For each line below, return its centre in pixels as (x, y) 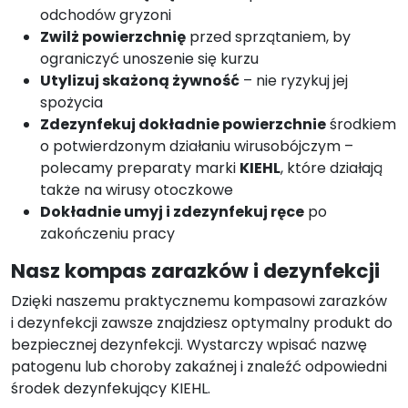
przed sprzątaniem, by (268, 37)
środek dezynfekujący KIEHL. (111, 389)
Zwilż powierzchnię (113, 37)
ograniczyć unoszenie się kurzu (149, 59)
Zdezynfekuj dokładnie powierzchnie (183, 125)
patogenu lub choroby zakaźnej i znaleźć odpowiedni (199, 367)
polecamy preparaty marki (140, 168)
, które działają (331, 168)
